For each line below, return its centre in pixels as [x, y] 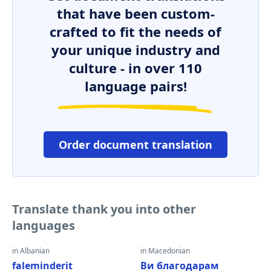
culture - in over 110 [135, 68]
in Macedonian [165, 251]
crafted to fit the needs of [135, 31]
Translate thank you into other [104, 209]
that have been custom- [135, 13]
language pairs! [135, 86]
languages [44, 225]
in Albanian [31, 251]
